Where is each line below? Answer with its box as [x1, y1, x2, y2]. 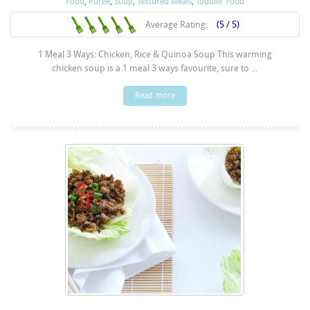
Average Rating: [145, 19, 210, 30]
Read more [134, 91, 175, 101]
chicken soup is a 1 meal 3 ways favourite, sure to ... [52, 63, 258, 74]
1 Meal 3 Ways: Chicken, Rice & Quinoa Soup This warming [37, 49, 272, 60]
